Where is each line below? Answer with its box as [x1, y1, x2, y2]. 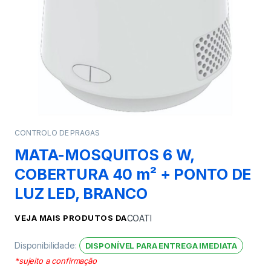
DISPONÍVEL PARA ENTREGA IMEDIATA [85, 240, 238, 250]
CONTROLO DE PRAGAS [15, 128, 100, 137]
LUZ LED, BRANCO [15, 184, 148, 203]
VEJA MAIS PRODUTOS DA [15, 212, 127, 223]
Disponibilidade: [15, 240, 79, 250]
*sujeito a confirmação [15, 255, 97, 266]
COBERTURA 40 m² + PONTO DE [15, 165, 252, 183]
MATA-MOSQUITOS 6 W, [15, 145, 195, 164]
